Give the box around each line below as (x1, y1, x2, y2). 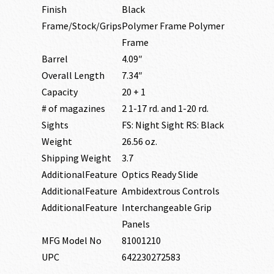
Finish (42, 2, 67, 15)
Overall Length (42, 68, 105, 81)
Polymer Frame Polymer (122, 19, 225, 32)
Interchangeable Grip (122, 201, 212, 213)
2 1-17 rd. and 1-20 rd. (122, 102, 209, 114)
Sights (42, 118, 69, 131)
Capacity (42, 85, 78, 98)
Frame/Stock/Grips (42, 19, 122, 32)
